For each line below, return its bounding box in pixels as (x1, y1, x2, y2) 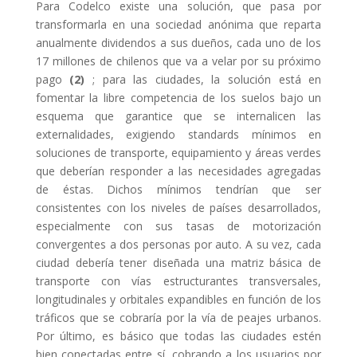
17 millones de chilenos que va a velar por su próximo (35, 53, 322, 69)
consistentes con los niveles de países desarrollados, (35, 200, 322, 215)
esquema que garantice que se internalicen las (35, 108, 322, 124)
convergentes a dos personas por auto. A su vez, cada (35, 237, 322, 252)
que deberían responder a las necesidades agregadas (35, 163, 322, 178)
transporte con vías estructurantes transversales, (35, 273, 322, 288)
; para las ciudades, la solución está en (84, 72, 322, 87)
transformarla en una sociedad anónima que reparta (35, 17, 322, 32)
